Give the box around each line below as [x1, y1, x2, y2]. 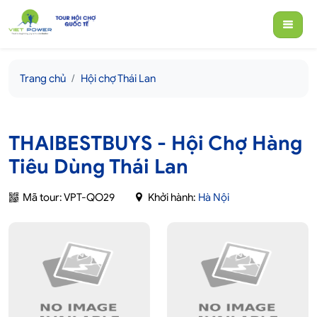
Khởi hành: [148, 191, 198, 204]
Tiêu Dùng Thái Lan [8, 154, 188, 180]
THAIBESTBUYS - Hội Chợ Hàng [8, 131, 302, 156]
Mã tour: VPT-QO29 [23, 191, 115, 204]
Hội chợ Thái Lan [81, 72, 156, 86]
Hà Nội [198, 191, 229, 204]
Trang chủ [20, 72, 66, 86]
